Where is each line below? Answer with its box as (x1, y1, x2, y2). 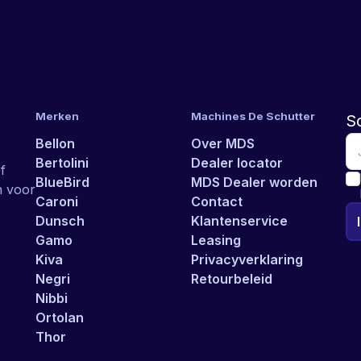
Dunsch (35, 213, 85, 229)
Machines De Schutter (190, 110, 315, 122)
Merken (35, 110, 79, 122)
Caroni (35, 193, 78, 210)
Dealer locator (190, 155, 283, 171)
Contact (190, 193, 243, 210)
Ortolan (35, 309, 84, 326)
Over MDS (190, 135, 255, 151)
